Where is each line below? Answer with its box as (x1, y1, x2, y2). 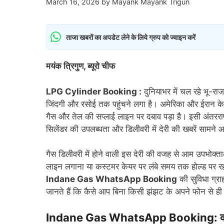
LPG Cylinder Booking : (46, 86, 141, 96)
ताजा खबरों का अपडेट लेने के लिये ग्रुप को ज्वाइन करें (66, 32, 195, 41)
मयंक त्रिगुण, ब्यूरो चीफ (46, 61, 117, 71)
